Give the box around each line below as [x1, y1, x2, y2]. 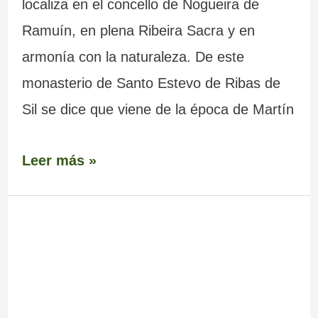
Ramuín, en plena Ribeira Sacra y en [21, 22, 255, 38]
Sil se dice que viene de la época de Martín [21, 101, 294, 117]
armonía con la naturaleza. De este [21, 48, 244, 65]
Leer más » [21, 153, 97, 169]
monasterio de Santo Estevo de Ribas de [21, 75, 280, 91]
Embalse [21, 221, 79, 238]
